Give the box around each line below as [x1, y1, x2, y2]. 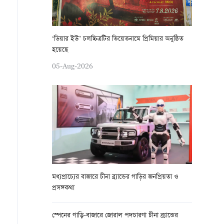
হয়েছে [52, 45, 68, 55]
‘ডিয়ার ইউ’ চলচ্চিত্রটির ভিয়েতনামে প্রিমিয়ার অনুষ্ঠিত [52, 34, 183, 44]
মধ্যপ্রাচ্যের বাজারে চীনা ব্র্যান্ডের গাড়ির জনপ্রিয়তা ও [52, 172, 178, 182]
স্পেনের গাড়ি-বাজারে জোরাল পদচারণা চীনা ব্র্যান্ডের [52, 210, 178, 221]
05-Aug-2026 [52, 61, 93, 70]
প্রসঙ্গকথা [52, 183, 74, 193]
